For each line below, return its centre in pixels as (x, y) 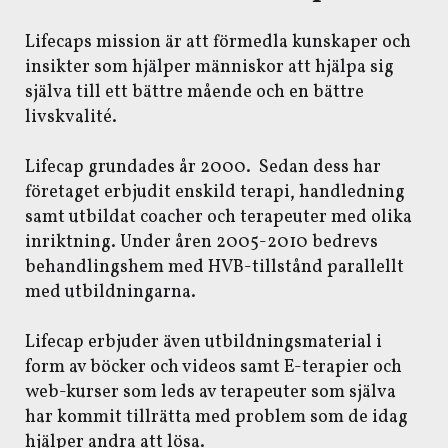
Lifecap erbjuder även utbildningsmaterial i (203, 342)
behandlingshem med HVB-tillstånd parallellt (214, 267)
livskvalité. (71, 117)
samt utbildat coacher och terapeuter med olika (218, 217)
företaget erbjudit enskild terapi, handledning (215, 192)
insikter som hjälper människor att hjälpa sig (209, 67)
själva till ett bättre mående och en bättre (194, 92)
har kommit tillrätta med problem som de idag (216, 417)
